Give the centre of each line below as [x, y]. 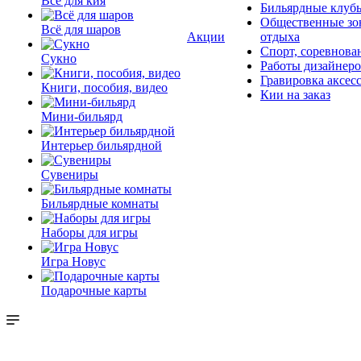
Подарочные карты [94, 290]
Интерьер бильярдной [102, 145]
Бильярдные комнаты [100, 203]
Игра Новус [73, 261]
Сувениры [70, 174]
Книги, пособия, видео [104, 87]
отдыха [280, 37]
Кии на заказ [295, 95]
